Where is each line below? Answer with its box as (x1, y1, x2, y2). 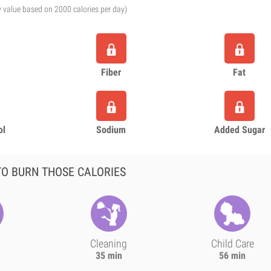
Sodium (96, 124, 126, 135)
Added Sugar (214, 124, 265, 135)
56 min (219, 250, 246, 261)
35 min (95, 250, 122, 261)
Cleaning (90, 237, 128, 250)
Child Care (211, 237, 254, 250)
